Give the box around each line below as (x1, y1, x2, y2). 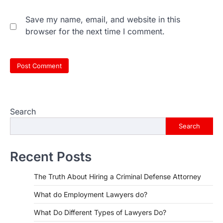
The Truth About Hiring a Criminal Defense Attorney (34, 172, 201, 181)
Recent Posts (10, 148, 92, 164)
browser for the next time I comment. (25, 26, 165, 37)
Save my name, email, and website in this (25, 14, 180, 25)
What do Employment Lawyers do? (34, 190, 147, 199)
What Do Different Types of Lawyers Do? (34, 208, 166, 217)
